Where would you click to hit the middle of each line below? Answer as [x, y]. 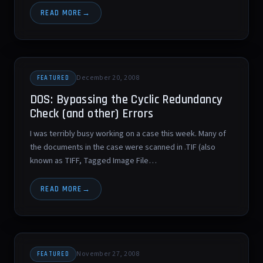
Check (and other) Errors [92, 114]
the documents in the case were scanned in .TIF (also [122, 147]
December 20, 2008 [108, 78]
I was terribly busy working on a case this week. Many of [128, 134]
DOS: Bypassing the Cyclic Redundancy [126, 100]
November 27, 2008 [108, 254]
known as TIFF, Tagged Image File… [93, 161]
